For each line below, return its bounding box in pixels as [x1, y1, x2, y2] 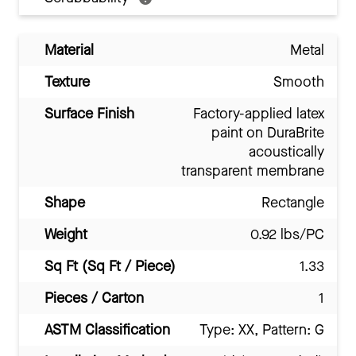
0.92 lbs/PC [250, 225, 324, 245]
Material [44, 41, 94, 60]
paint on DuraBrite [211, 123, 324, 143]
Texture [44, 72, 90, 92]
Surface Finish [44, 104, 134, 124]
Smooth [273, 72, 324, 92]
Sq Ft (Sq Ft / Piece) [44, 257, 176, 277]
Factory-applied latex [193, 104, 324, 124]
